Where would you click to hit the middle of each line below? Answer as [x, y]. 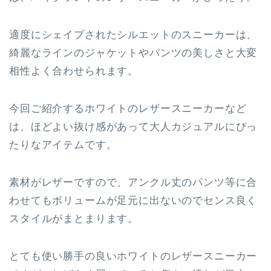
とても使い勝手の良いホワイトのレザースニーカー [133, 256]
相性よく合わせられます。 [74, 71]
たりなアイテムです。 [63, 145]
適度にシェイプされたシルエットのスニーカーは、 [133, 34]
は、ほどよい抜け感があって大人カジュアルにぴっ [133, 126]
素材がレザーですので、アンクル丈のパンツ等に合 [133, 182]
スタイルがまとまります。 [74, 218]
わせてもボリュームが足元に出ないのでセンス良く [133, 200]
